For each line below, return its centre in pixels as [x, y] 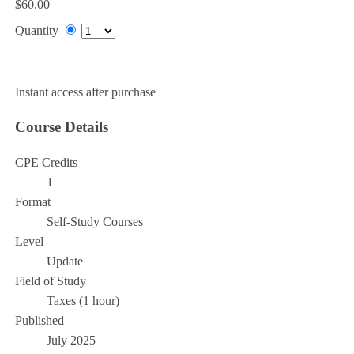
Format [32, 202]
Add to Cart [44, 66]
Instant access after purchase [85, 92]
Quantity [36, 31]
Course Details [61, 127]
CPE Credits [46, 163]
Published [39, 321]
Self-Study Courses [94, 222]
